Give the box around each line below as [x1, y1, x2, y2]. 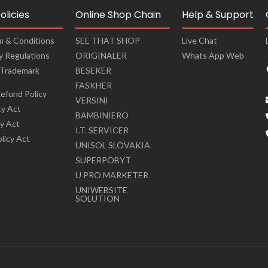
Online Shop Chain [75, 7, 161, 22]
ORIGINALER [75, 50, 127, 60]
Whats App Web [181, 50, 244, 60]
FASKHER [75, 80, 112, 90]
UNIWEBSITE [75, 184, 127, 195]
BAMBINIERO [75, 109, 129, 120]
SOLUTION [75, 193, 120, 203]
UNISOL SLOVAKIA [75, 139, 150, 150]
